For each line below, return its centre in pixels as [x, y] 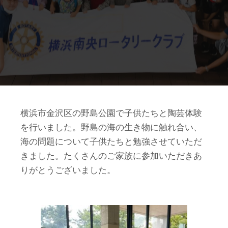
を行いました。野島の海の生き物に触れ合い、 [111, 127]
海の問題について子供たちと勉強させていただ [111, 141]
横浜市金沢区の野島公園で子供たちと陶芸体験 [111, 113]
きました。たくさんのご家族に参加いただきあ [111, 156]
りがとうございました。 [68, 170]
